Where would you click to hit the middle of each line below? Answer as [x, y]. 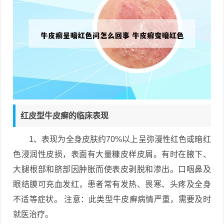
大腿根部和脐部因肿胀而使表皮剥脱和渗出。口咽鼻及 [112, 169]
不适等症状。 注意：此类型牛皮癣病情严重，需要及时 [112, 199]
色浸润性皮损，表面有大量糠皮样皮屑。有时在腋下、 [112, 154]
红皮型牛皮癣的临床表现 [64, 115]
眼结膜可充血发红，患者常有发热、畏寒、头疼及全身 [112, 184]
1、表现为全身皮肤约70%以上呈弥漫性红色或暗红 [120, 139]
